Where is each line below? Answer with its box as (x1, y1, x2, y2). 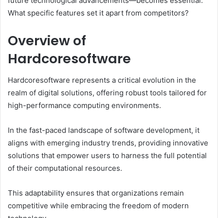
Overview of (8, 31, 86, 50)
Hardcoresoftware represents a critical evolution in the (8, 75, 196, 85)
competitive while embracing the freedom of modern (8, 201, 189, 211)
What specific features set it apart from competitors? (8, 8, 189, 18)
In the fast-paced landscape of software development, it (8, 126, 200, 135)
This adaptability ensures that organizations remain (8, 188, 184, 198)
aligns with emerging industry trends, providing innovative (8, 138, 208, 148)
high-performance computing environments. (8, 101, 161, 110)
